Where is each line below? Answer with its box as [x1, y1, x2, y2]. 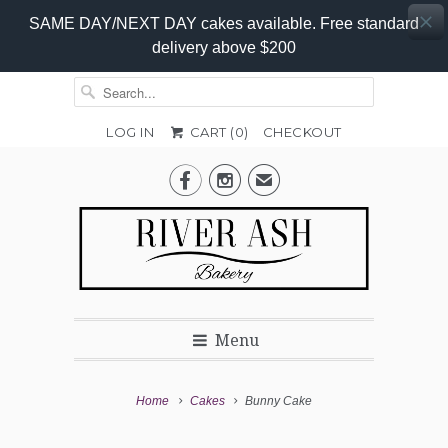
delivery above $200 [152, 39, 296, 56]
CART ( [186, 124, 235, 140]
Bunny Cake [241, 394, 312, 409]
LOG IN [106, 124, 155, 140]
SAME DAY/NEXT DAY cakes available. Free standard [29, 15, 419, 32]
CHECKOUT [262, 124, 342, 140]
